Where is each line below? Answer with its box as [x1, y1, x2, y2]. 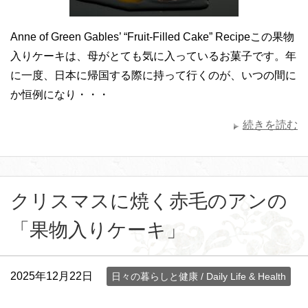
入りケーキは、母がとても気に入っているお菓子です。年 [10, 49, 296, 62]
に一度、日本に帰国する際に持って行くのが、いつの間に [10, 69, 296, 81]
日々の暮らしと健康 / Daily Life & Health [111, 270, 286, 282]
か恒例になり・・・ [10, 88, 109, 100]
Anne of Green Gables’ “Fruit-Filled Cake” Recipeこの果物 [10, 30, 294, 43]
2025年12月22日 [10, 269, 93, 282]
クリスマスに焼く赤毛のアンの [10, 190, 287, 212]
